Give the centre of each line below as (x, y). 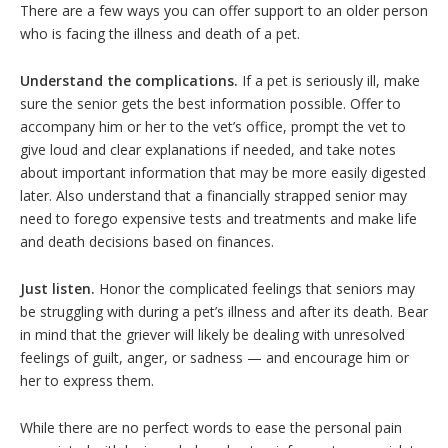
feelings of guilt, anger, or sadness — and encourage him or (214, 357)
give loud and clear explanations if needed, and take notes (208, 149)
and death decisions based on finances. (147, 241)
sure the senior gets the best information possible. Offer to (210, 103)
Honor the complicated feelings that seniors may (257, 288)
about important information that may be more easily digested (223, 172)
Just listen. (59, 288)
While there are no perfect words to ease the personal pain (211, 427)
